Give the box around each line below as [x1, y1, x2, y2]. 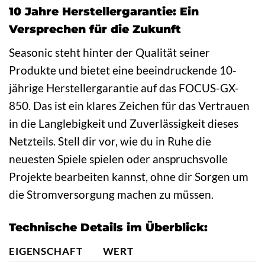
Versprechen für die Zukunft [9, 22, 181, 37]
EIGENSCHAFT [9, 245, 83, 258]
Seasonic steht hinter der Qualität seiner [9, 45, 210, 59]
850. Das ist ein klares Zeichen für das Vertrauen [9, 98, 250, 112]
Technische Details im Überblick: [9, 219, 208, 234]
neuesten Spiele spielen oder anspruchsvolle [9, 151, 228, 166]
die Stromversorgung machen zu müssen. [9, 187, 214, 201]
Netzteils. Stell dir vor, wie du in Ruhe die [9, 134, 211, 148]
